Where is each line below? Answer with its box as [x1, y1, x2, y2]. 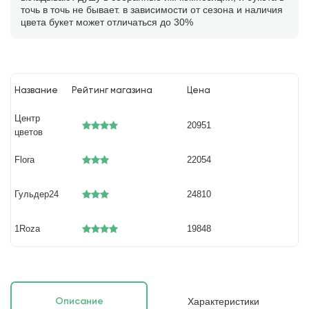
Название [14, 86, 59, 95]
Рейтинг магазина [72, 86, 153, 95]
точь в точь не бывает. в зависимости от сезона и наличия [21, 4, 283, 15]
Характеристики [187, 296, 259, 307]
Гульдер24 [14, 189, 59, 199]
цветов [14, 127, 43, 137]
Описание [54, 297, 103, 306]
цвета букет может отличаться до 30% [21, 17, 193, 28]
